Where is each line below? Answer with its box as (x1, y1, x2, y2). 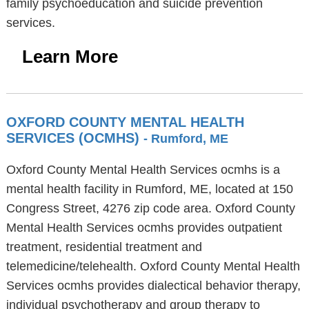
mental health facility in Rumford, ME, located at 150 (6, 182, 293, 196)
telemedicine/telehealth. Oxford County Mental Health (6, 259, 300, 273)
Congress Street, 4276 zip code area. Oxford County (6, 201, 295, 215)
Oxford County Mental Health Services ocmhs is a (6, 163, 280, 177)
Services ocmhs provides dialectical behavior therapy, (6, 279, 301, 292)
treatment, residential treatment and (6, 240, 202, 254)
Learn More (21, 46, 118, 67)
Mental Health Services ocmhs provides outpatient (6, 221, 282, 235)
